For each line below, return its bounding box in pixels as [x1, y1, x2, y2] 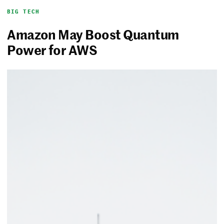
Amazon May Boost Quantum [7, 24, 179, 43]
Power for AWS [7, 40, 97, 58]
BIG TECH [7, 7, 39, 15]
